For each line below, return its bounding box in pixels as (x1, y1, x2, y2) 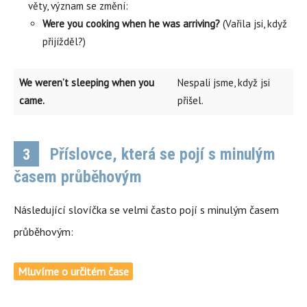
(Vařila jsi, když (220, 17, 287, 30)
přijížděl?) (42, 35, 86, 48)
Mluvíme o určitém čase (18, 265, 129, 278)
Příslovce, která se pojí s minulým (46, 145, 275, 164)
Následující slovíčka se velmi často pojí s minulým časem (14, 203, 279, 217)
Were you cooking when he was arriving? (42, 17, 220, 30)
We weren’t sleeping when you (19, 76, 154, 89)
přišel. (177, 94, 204, 107)
